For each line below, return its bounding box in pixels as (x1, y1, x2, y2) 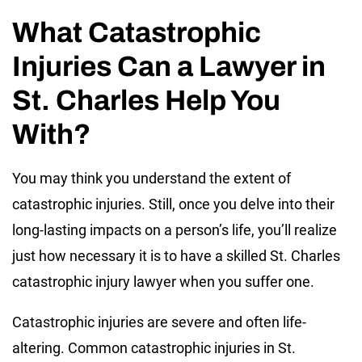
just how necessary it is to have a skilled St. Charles (12, 246, 340, 264)
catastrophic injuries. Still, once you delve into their (12, 195, 335, 213)
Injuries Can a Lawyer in (12, 50, 326, 82)
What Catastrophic (12, 16, 261, 48)
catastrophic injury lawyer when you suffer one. (12, 272, 314, 290)
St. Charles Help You (12, 84, 280, 116)
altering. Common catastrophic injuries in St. (12, 339, 296, 356)
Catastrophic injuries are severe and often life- (12, 313, 306, 330)
